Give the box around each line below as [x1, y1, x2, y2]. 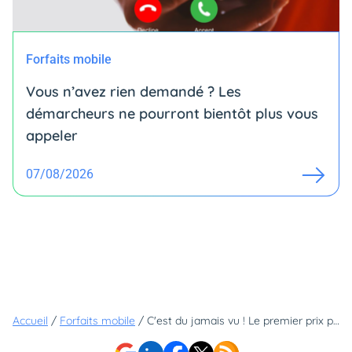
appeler [26, 126, 78, 145]
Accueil [13, 313, 48, 328]
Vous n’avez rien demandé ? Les [26, 82, 241, 101]
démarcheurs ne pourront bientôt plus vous [26, 104, 318, 123]
